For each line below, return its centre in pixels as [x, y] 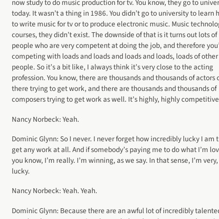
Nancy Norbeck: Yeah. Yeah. [55, 191]
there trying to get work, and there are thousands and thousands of [114, 89]
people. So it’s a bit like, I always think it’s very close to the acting [112, 67]
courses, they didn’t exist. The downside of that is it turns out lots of [114, 35]
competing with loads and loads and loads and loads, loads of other [115, 56]
